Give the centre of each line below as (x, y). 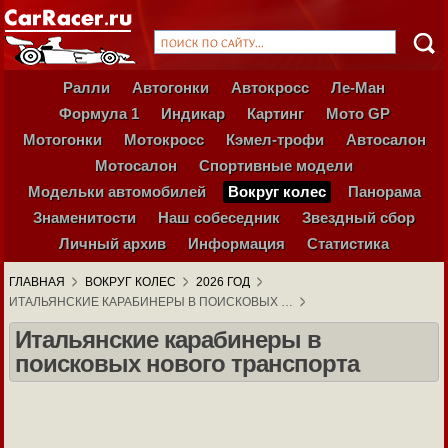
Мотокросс (163, 139)
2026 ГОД (223, 282)
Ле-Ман (358, 87)
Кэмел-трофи (274, 139)
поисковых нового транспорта (187, 363)
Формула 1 (98, 113)
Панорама (384, 191)
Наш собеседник (219, 217)
